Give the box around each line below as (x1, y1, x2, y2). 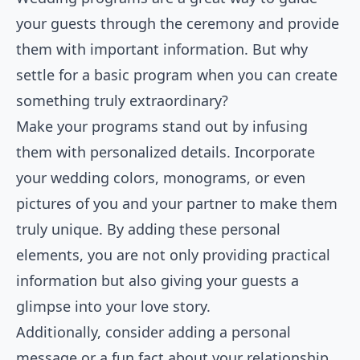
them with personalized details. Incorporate (16, 142, 315, 162)
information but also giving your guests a (16, 271, 299, 291)
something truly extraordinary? (16, 91, 228, 111)
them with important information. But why (16, 39, 308, 59)
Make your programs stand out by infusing (16, 117, 308, 137)
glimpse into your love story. (16, 297, 211, 317)
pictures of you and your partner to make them (16, 194, 337, 214)
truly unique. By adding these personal (16, 219, 280, 239)
